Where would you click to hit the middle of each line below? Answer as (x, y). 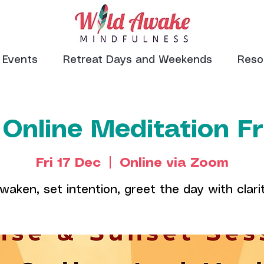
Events (20, 60)
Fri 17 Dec (68, 163)
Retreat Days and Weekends (137, 60)
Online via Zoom (174, 163)
